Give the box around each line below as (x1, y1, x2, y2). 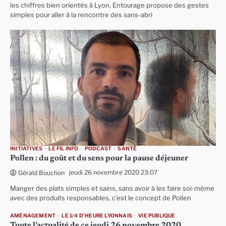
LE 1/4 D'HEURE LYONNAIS (62, 212, 133, 219)
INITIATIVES (10, 145, 43, 152)
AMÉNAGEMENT (10, 212, 56, 219)
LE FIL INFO (48, 145, 79, 152)
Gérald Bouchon (18, 168, 65, 177)
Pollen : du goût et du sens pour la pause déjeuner (10, 154, 188, 162)
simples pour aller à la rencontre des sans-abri (10, 11, 152, 19)
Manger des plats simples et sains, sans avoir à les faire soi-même (10, 184, 214, 192)
